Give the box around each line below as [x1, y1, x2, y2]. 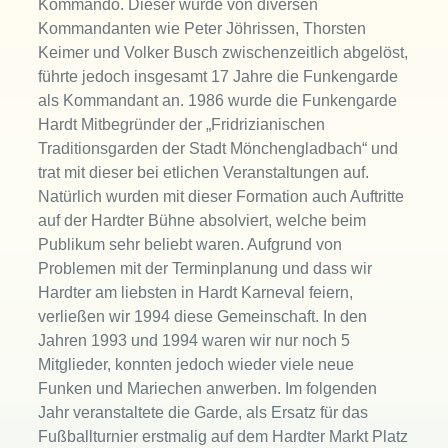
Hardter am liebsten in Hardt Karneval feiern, [38, 284, 354, 302]
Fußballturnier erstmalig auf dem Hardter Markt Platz [38, 428, 409, 446]
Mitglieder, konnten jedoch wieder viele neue [38, 356, 355, 374]
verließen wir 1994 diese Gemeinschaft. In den [38, 308, 368, 326]
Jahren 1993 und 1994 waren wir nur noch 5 [38, 332, 351, 350]
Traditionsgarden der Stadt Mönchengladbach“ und [38, 140, 399, 158]
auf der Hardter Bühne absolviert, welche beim [38, 212, 367, 230]
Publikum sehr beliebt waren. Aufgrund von [38, 236, 343, 254]
